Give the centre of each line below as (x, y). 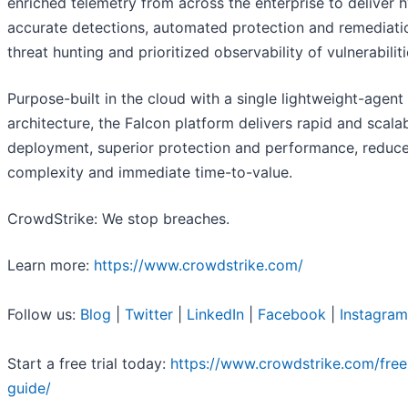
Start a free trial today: (89, 364)
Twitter (149, 315)
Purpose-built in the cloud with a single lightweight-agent (205, 99)
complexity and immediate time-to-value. (150, 173)
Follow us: (44, 315)
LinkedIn (215, 315)
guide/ (29, 388)
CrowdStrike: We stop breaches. (118, 219)
